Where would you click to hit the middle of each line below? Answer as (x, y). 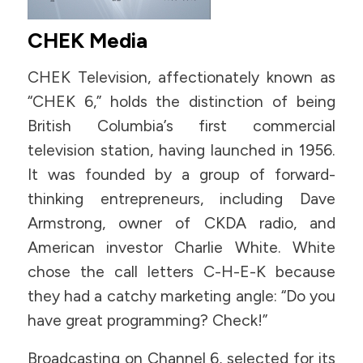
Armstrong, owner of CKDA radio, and (181, 224)
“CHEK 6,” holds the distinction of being (181, 102)
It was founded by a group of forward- (181, 175)
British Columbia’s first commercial (181, 126)
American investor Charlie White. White (181, 248)
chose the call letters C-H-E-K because (181, 272)
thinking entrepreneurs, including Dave (181, 199)
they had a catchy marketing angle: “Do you (181, 297)
